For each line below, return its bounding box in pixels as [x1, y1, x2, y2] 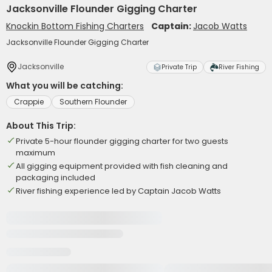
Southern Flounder [59, 97, 127, 107]
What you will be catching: [6, 80, 123, 92]
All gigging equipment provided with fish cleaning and [16, 160, 228, 172]
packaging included [16, 172, 95, 183]
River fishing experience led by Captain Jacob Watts [16, 185, 221, 197]
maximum [16, 147, 55, 158]
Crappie [14, 97, 44, 107]
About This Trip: [6, 120, 76, 132]
